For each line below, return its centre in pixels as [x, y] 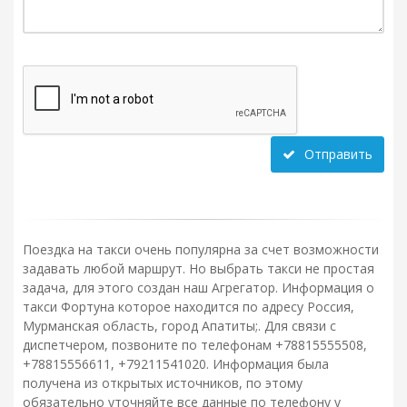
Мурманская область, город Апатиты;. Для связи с [179, 325]
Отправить [338, 154]
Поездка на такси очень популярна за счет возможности [201, 249]
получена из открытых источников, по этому [163, 382]
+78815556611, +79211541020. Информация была [176, 363]
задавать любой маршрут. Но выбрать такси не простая [199, 268]
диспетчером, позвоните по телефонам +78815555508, [195, 344]
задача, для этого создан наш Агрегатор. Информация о [199, 287]
